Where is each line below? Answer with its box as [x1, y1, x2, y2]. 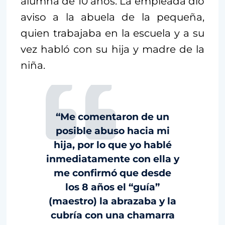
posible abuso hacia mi [55, 125, 170, 137]
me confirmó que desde [54, 167, 171, 179]
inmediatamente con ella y [46, 153, 179, 165]
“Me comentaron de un [56, 111, 169, 123]
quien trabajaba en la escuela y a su [21, 27, 204, 40]
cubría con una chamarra [50, 209, 175, 221]
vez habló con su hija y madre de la [21, 43, 204, 56]
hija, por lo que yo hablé [53, 139, 172, 151]
